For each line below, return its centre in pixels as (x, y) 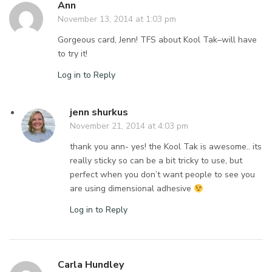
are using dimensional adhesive (132, 189)
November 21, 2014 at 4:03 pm (129, 126)
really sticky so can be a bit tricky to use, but (156, 161)
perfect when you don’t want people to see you (163, 175)
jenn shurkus (99, 113)
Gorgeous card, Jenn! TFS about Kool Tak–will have (158, 40)
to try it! (73, 54)
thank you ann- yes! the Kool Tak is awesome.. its (166, 147)
